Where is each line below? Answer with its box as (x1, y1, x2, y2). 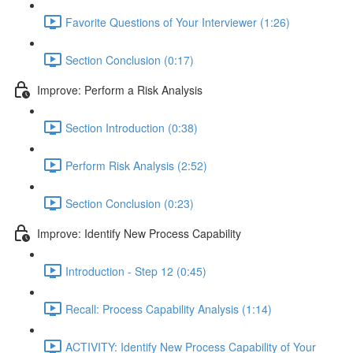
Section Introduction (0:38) (65, 119, 198, 136)
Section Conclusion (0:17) (65, 51, 194, 68)
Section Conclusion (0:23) (65, 195, 194, 211)
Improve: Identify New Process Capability (37, 225, 241, 241)
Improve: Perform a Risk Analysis (37, 81, 203, 98)
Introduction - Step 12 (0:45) (65, 262, 206, 279)
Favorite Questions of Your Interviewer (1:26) (65, 13, 290, 30)
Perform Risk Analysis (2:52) (65, 157, 207, 173)
